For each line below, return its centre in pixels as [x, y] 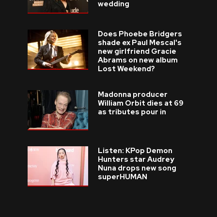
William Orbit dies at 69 [140, 103]
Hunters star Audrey [136, 159]
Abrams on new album [138, 60]
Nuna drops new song [137, 168]
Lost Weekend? [126, 69]
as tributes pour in [132, 112]
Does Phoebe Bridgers [140, 34]
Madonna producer [132, 94]
